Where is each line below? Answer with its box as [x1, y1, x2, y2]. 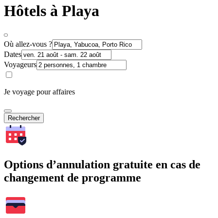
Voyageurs [4, 60, 36, 69]
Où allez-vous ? [4, 39, 52, 48]
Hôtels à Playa [4, 2, 99, 20]
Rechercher [8, 114, 40, 122]
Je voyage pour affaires [4, 87, 75, 96]
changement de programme [4, 171, 141, 184]
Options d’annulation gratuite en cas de [4, 158, 200, 171]
